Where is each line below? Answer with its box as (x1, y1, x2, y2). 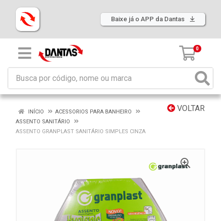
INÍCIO (27, 109, 44, 115)
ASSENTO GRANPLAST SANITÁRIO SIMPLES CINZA (16, 128, 146, 135)
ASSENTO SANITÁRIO (16, 118, 70, 125)
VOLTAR (175, 104, 205, 113)
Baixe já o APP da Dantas (111, 15, 186, 23)
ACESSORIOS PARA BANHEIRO (55, 109, 132, 115)
